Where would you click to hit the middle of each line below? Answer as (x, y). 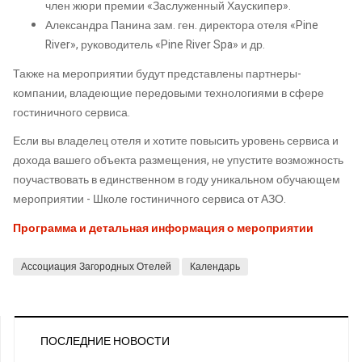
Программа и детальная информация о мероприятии (163, 228)
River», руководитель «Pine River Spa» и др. (155, 45)
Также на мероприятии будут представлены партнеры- (157, 74)
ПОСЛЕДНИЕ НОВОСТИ (105, 341)
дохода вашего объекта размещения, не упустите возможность (178, 161)
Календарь (215, 266)
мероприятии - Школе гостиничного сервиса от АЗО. (149, 200)
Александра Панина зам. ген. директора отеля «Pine (182, 26)
